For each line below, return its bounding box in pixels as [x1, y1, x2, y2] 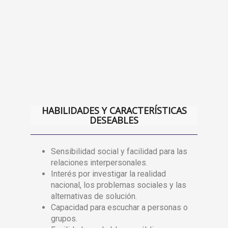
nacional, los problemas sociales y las [51, 180, 186, 190]
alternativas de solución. [51, 191, 137, 201]
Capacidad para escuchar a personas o [51, 203, 188, 212]
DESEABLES [90, 114, 138, 126]
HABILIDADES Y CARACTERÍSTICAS [41, 104, 187, 117]
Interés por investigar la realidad [51, 169, 166, 179]
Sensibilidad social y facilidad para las [51, 147, 187, 156]
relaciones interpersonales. [51, 158, 148, 167]
